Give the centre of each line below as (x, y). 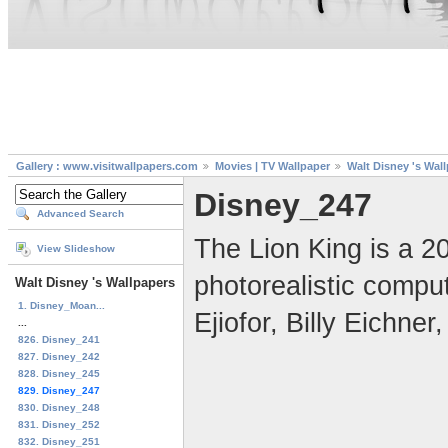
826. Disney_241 (59, 339)
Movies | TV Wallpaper (272, 166)
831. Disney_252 (59, 424)
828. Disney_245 (59, 373)
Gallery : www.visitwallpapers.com (107, 166)
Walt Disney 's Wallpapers (95, 283)
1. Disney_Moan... (61, 305)
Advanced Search (80, 214)
